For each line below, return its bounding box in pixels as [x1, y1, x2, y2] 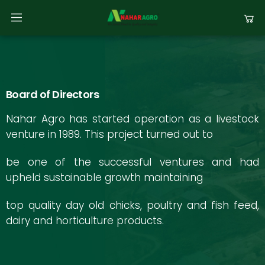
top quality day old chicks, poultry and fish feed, [6, 198, 259, 213]
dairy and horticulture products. [6, 214, 164, 228]
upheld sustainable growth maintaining [6, 170, 203, 185]
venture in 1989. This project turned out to [6, 127, 213, 142]
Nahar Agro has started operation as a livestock [6, 112, 259, 127]
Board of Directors [6, 86, 99, 102]
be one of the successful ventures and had [6, 155, 259, 170]
